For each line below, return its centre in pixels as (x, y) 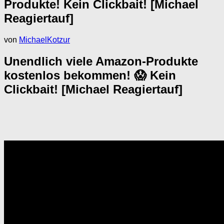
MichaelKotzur (44, 39)
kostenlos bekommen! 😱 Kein (90, 75)
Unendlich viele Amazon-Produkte (101, 61)
